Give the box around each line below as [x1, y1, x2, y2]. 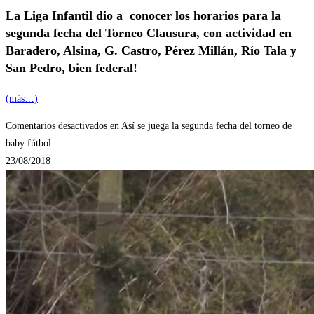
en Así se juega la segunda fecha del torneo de [107, 121, 292, 132]
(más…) [6, 93, 38, 104]
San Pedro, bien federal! [6, 61, 137, 76]
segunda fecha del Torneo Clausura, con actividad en [6, 26, 292, 41]
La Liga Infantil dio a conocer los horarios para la [6, 8, 281, 23]
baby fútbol [6, 138, 51, 149]
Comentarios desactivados [6, 121, 107, 132]
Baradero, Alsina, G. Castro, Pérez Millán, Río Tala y [6, 43, 296, 58]
